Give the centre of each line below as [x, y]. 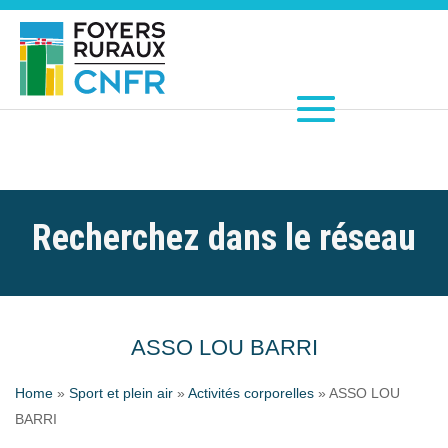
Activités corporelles [251, 392]
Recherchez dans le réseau [224, 237]
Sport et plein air [121, 392]
